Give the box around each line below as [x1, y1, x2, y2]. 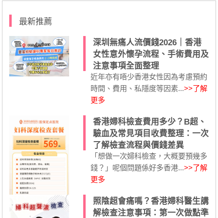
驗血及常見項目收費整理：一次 [92, 129, 209, 139]
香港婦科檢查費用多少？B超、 [92, 117, 206, 127]
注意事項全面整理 [92, 61, 159, 71]
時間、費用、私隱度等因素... [90, 84, 184, 93]
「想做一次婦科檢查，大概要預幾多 [90, 152, 207, 161]
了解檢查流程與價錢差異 [92, 141, 184, 150]
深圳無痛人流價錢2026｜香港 [92, 38, 201, 48]
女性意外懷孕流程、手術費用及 [92, 50, 209, 59]
